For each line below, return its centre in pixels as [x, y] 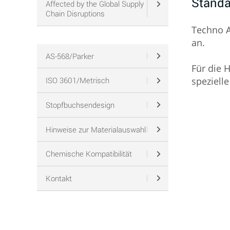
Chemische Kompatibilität [89, 154]
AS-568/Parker [70, 56]
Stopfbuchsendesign [80, 104]
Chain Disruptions [75, 14]
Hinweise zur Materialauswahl [95, 129]
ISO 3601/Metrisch [77, 80]
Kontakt [59, 178]
